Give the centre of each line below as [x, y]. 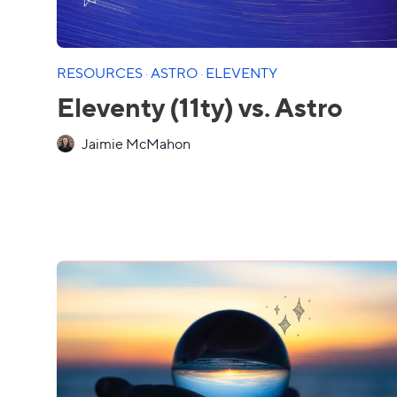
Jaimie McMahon [136, 143]
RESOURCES [101, 72]
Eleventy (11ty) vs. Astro [200, 106]
